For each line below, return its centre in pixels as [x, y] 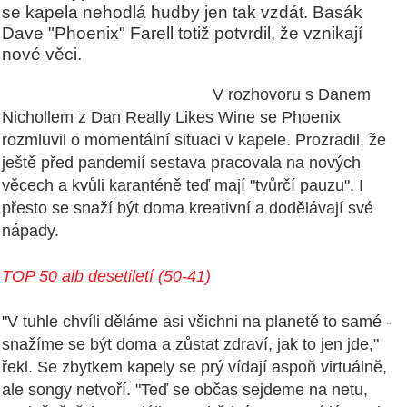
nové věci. [42, 54]
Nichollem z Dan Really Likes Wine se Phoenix [171, 118]
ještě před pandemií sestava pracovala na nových [181, 163]
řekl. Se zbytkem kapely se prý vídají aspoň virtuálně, [194, 367]
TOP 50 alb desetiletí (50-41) [106, 277]
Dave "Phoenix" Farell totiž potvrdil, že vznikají [182, 33]
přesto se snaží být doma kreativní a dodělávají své [188, 208]
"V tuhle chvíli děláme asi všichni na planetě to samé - [197, 322]
